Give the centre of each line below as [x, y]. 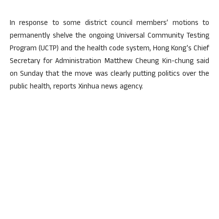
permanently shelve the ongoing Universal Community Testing [109, 36]
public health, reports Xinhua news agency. [77, 87]
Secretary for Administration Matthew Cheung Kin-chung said [109, 62]
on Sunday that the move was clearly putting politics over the [109, 75]
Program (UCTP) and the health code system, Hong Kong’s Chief [109, 49]
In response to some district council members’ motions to [109, 24]
